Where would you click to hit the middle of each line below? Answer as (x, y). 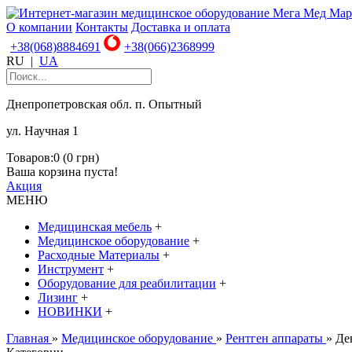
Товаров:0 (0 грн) (53, 158)
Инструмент (71, 269)
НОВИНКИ (70, 312)
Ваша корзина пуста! (62, 172)
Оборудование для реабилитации (127, 283)
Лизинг (58, 297)
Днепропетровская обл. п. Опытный (104, 104)
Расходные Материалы (99, 255)
